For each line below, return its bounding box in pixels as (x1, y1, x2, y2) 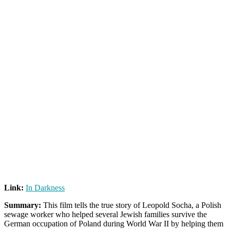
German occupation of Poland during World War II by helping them (4, 219, 223, 228)
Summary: (4, 200, 41, 209)
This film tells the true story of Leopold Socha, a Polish (41, 200, 221, 209)
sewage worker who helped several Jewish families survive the (4, 209, 207, 219)
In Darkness (26, 183, 65, 192)
